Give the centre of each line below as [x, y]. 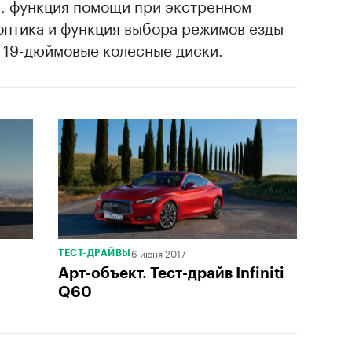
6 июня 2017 [158, 252]
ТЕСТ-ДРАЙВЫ [95, 253]
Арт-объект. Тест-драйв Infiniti [171, 273]
